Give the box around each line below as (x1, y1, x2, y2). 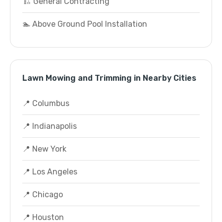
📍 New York (22, 144, 66, 154)
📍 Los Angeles (22, 167, 77, 176)
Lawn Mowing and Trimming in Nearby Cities (22, 73, 196, 83)
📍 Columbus (22, 99, 69, 108)
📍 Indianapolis (22, 121, 77, 131)
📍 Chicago (22, 190, 63, 199)
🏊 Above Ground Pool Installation (22, 19, 147, 29)
